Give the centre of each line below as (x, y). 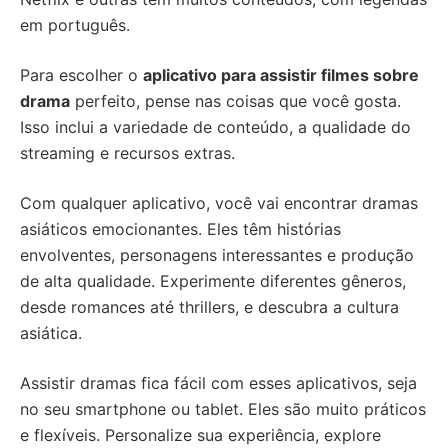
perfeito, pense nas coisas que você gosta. (235, 101)
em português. (75, 25)
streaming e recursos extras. (127, 153)
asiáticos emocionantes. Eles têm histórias (180, 229)
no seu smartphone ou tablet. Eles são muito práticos (223, 409)
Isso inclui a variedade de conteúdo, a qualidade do (215, 127)
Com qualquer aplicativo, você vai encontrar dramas (219, 203)
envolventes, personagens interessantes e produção (217, 255)
